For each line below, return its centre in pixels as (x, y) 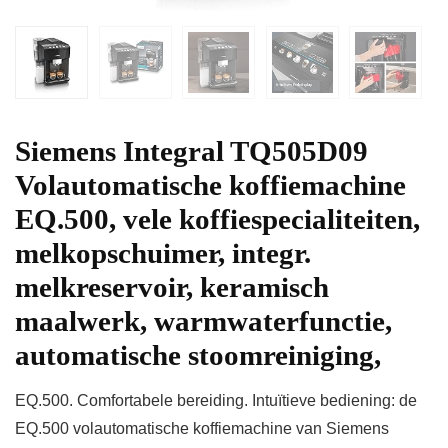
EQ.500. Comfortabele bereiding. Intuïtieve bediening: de (216, 401)
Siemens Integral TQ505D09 (191, 151)
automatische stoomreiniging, (198, 355)
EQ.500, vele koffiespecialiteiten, (217, 219)
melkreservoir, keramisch (172, 287)
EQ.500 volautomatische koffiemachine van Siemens (202, 429)
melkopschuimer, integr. (163, 253)
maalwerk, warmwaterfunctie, (203, 321)
